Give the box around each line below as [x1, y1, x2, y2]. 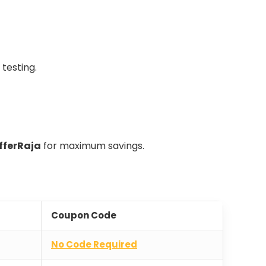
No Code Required [51, 238, 137, 251]
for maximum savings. [41, 139, 144, 153]
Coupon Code [51, 209, 116, 222]
